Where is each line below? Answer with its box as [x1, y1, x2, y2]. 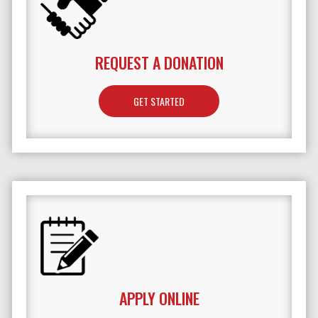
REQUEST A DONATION [94, 51, 224, 75]
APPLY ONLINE [119, 287, 199, 310]
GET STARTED [133, 94, 185, 109]
